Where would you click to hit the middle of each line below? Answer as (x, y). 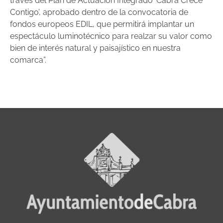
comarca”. (28, 60)
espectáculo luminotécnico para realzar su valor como (111, 36)
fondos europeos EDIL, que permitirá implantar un (102, 24)
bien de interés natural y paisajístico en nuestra (95, 48)
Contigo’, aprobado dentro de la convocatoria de (99, 12)
